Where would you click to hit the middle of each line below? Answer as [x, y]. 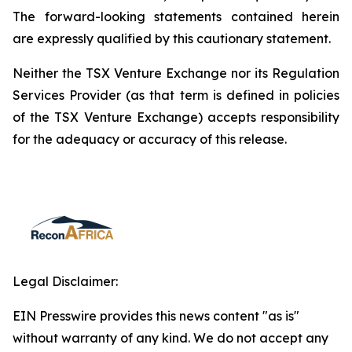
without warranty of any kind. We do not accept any [170, 338]
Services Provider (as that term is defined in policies [176, 95]
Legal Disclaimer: [65, 281]
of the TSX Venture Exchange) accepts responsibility [176, 117]
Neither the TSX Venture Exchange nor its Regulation [176, 73]
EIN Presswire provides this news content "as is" [156, 316]
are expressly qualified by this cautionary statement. [172, 38]
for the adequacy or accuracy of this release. [150, 139]
